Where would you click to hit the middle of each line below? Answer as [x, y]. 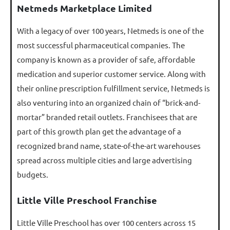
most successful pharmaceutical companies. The [101, 45]
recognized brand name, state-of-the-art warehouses [109, 145]
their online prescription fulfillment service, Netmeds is [113, 88]
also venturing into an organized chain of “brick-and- [109, 102]
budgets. [33, 174]
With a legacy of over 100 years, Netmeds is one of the [110, 30]
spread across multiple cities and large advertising [104, 160]
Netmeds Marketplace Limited [84, 8]
